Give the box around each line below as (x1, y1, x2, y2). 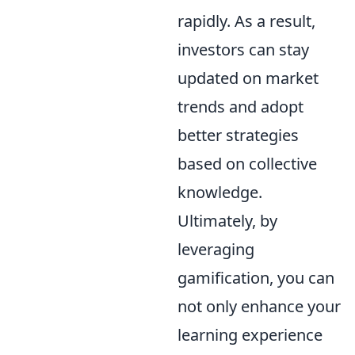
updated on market (177, 67, 319, 89)
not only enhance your (177, 296, 341, 317)
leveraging (177, 239, 254, 260)
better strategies (177, 124, 299, 146)
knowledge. (177, 181, 262, 203)
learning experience (177, 324, 323, 345)
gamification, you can (177, 267, 334, 288)
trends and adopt (177, 96, 303, 117)
